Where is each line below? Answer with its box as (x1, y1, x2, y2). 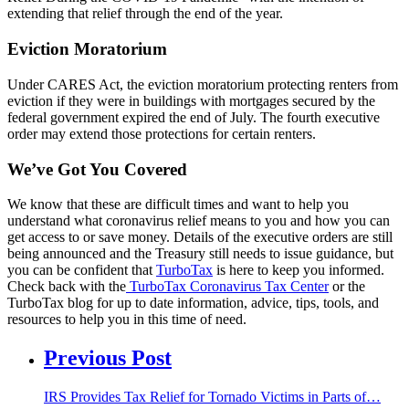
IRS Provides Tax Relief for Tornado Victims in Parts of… (44, 389, 381, 405)
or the (329, 278, 365, 295)
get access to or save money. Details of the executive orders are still (7, 229, 393, 246)
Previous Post (44, 346, 172, 371)
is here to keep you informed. (213, 262, 384, 278)
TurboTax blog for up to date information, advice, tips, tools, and (7, 295, 379, 311)
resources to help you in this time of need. (7, 311, 246, 328)
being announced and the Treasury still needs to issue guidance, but (7, 246, 393, 262)
